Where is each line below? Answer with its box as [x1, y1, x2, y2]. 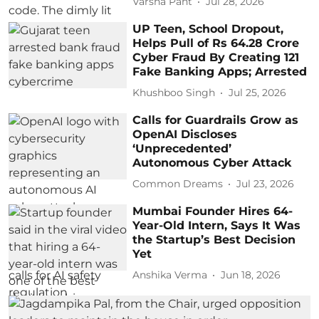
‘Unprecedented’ [132, 141, 232, 155]
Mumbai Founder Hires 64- [132, 204, 293, 218]
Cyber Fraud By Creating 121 [132, 50, 300, 64]
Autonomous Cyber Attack [132, 155, 292, 169]
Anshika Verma [132, 268, 208, 281]
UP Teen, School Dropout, [132, 21, 284, 36]
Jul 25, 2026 [229, 86, 287, 99]
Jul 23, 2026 [236, 177, 295, 190]
